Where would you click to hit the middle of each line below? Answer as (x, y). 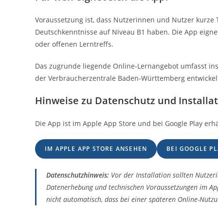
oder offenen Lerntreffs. (74, 44)
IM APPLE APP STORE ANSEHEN (96, 149)
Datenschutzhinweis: (78, 175)
